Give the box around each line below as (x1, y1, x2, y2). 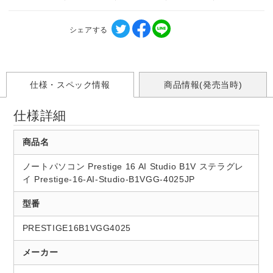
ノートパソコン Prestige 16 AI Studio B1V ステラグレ (22, 161, 244, 171)
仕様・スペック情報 (29, 79, 110, 90)
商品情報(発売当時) (163, 79, 243, 90)
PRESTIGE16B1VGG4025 (22, 222, 131, 233)
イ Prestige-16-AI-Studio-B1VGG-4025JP (22, 174, 195, 184)
